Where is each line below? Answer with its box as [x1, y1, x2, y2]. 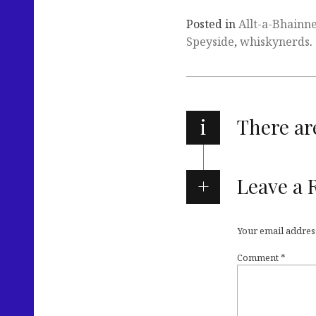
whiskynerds [240, 33, 310, 49]
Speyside [186, 33, 234, 49]
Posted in [186, 16, 238, 32]
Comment [237, 251, 281, 265]
